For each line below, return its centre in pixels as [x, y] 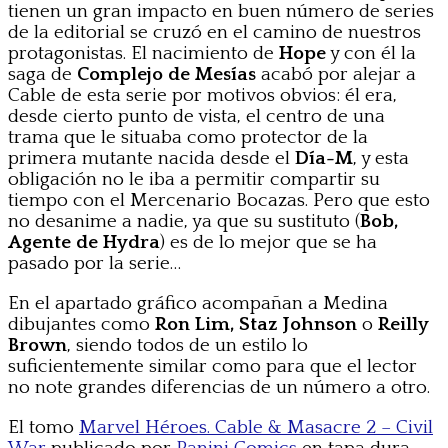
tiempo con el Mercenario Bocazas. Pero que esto [219, 200]
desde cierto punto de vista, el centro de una [196, 116]
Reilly [403, 324]
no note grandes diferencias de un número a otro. [219, 387]
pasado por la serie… [94, 263]
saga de [42, 74]
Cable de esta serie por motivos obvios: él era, [202, 95]
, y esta [381, 158]
